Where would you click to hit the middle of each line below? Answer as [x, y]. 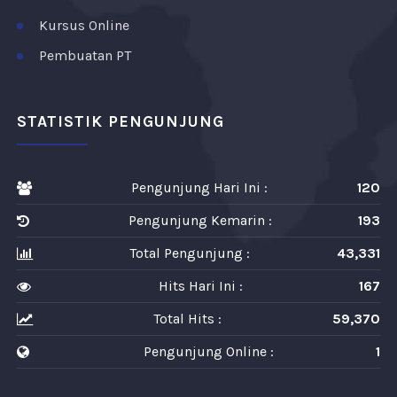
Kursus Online [84, 25]
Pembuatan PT [85, 55]
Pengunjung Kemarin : [200, 220]
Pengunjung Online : [209, 351]
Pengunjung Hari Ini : [199, 187]
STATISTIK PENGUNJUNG [121, 121]
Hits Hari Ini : [200, 285]
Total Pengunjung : [189, 253]
